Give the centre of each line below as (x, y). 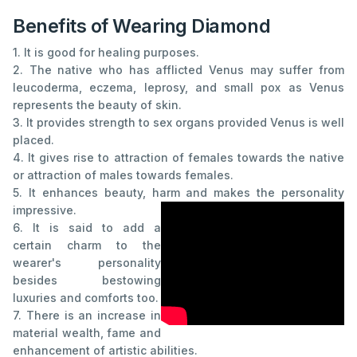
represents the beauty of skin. (97, 105)
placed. (33, 140)
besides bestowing (87, 280)
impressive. (45, 210)
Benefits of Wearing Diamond (142, 26)
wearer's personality (87, 263)
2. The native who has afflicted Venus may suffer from (178, 70)
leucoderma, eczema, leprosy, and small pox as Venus (178, 88)
